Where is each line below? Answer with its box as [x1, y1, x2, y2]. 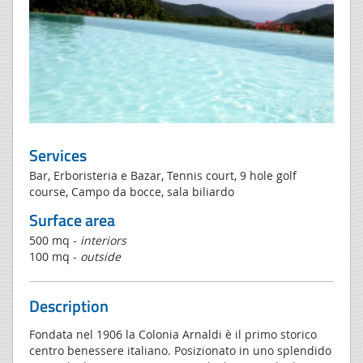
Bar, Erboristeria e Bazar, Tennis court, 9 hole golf [29, 167, 297, 183]
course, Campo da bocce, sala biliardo [29, 183, 234, 199]
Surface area [29, 207, 115, 233]
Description [29, 293, 109, 318]
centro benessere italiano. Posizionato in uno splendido [29, 342, 331, 358]
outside [80, 248, 121, 264]
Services [29, 142, 87, 168]
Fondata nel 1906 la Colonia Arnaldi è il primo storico [29, 326, 317, 342]
